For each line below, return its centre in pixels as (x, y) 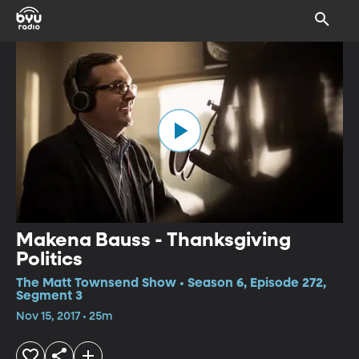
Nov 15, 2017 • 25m (64, 316)
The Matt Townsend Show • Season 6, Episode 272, (171, 283)
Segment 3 (49, 296)
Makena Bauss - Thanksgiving (153, 240)
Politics (49, 259)
